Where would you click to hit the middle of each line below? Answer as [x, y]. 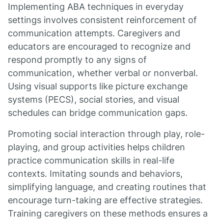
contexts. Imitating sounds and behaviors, [95, 174]
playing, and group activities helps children [96, 147]
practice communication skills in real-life [91, 160]
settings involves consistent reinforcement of [102, 20]
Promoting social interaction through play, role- [106, 134]
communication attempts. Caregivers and [94, 33]
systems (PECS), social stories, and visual [94, 99]
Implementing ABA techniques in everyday [96, 7]
